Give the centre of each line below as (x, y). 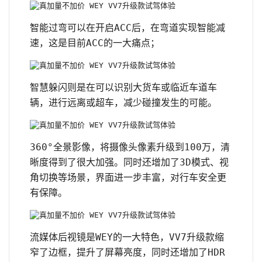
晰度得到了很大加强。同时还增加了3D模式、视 (129, 162)
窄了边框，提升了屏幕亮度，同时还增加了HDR (127, 252)
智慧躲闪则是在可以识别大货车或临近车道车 (123, 87)
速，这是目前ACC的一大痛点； (95, 43)
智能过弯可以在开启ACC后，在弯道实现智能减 (127, 27)
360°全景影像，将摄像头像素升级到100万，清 (130, 147)
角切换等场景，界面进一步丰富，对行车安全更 (128, 177)
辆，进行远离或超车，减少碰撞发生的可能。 (123, 102)
